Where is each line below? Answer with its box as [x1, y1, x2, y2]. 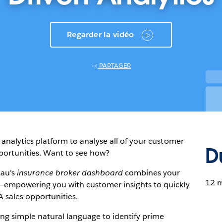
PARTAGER [99, 61, 131, 70]
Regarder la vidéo [67, 29, 134, 40]
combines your [123, 167, 180, 178]
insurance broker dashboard [16, 167, 123, 178]
